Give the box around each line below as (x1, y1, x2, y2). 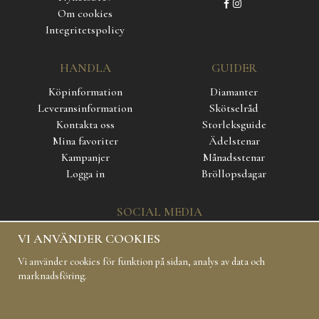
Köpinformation (48, 85, 122, 100)
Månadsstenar (203, 150, 265, 165)
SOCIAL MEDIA (117, 204, 202, 220)
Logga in (66, 167, 105, 182)
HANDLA (59, 61, 111, 76)
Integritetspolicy (46, 23, 125, 38)
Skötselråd (209, 101, 258, 116)
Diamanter (210, 85, 258, 100)
